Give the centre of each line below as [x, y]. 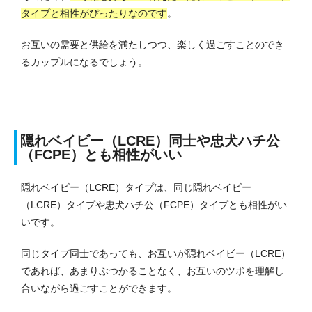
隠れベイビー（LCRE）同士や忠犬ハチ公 [150, 141]
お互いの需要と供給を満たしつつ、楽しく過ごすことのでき [153, 45]
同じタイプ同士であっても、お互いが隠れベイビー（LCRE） [156, 254]
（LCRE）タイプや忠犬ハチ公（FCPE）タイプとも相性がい [154, 205]
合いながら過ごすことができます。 [99, 289]
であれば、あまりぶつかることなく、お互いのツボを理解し [153, 271]
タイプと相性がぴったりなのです [94, 14]
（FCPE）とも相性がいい [101, 155]
